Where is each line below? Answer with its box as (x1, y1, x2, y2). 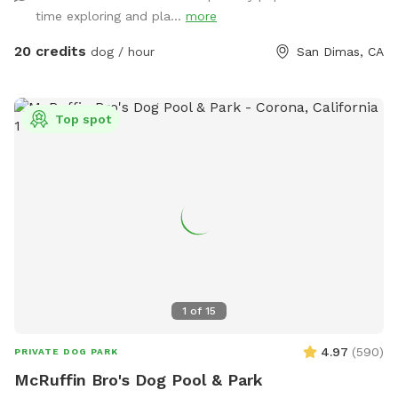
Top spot (55, 111, 111, 126)
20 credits (14, 42, 86, 60)
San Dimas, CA (297, 44, 384, 59)
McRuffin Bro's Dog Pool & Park (14, 370, 263, 389)
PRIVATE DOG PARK (14, 346, 118, 356)
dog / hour (86, 44, 155, 59)
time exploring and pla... (36, 8, 186, 23)
